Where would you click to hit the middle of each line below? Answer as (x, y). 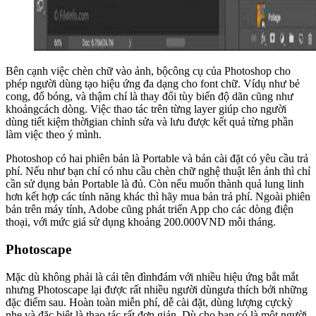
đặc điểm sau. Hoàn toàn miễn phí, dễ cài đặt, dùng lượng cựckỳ (149, 302)
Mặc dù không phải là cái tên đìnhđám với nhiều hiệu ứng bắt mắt (152, 276)
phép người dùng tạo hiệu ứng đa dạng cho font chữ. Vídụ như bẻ (153, 84)
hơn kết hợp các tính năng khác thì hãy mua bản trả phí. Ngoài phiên (158, 197)
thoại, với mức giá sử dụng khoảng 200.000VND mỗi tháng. (141, 222)
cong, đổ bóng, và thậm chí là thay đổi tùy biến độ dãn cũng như (150, 97)
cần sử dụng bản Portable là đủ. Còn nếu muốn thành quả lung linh (155, 184)
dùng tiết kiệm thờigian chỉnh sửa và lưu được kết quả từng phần (150, 122)
